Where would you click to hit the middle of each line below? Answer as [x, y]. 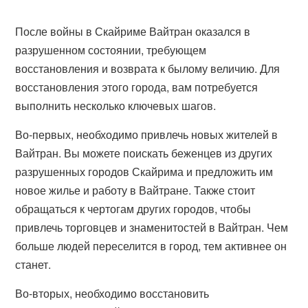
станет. [33, 264]
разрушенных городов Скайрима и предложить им [144, 172]
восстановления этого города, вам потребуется [137, 87]
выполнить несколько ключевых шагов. [116, 106]
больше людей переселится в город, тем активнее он [151, 246]
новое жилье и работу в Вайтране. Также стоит [135, 190]
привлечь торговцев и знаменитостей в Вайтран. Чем [152, 227]
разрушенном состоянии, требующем [111, 50]
